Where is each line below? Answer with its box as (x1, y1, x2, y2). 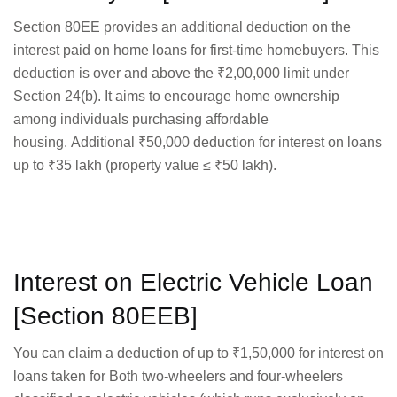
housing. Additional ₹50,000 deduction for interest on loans (13, 134, 382, 150)
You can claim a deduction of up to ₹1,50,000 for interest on (13, 346, 384, 362)
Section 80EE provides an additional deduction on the (13, 19, 351, 35)
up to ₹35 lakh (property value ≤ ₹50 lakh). (13, 157, 276, 173)
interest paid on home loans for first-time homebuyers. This (13, 42, 379, 58)
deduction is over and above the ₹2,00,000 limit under (13, 65, 349, 81)
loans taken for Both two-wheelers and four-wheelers (13, 369, 343, 385)
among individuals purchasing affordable (13, 111, 269, 127)
